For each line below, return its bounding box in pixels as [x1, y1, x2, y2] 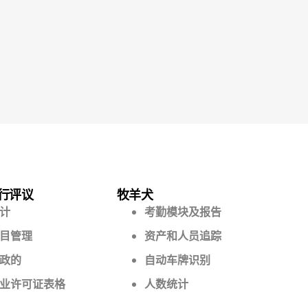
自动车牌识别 [144, 252, 210, 267]
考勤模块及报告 [144, 204, 221, 219]
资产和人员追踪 [144, 228, 221, 243]
